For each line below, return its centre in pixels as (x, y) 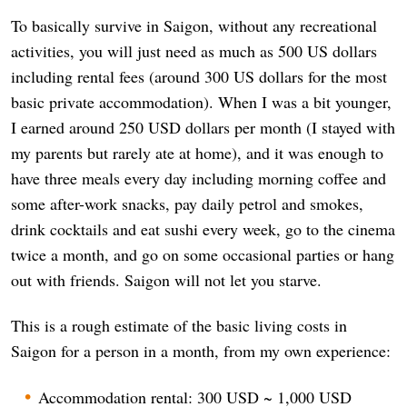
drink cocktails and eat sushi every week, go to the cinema (203, 228)
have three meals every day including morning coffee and (199, 178)
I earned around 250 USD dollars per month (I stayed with (203, 127)
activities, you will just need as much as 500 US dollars (194, 50)
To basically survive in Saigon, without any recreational (194, 25)
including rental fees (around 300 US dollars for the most (199, 76)
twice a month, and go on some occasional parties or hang (203, 254)
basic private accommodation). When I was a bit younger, (201, 101)
